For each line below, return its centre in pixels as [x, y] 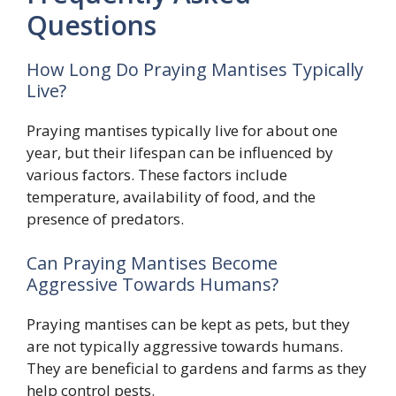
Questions [91, 26]
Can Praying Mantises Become [152, 263]
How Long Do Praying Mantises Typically [195, 70]
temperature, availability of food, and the [171, 197]
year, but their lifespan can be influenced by [180, 153]
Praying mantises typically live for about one [182, 131]
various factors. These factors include [157, 175]
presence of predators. [105, 219]
